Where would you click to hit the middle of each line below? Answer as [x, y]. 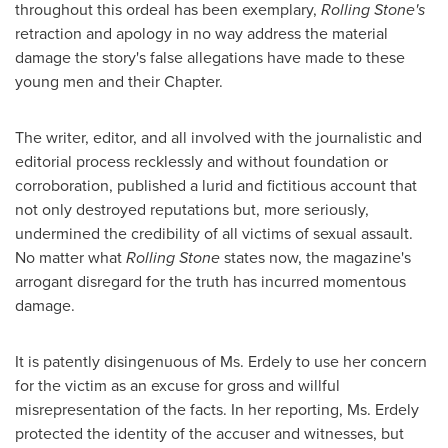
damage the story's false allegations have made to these [210, 57]
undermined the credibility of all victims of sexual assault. [214, 233]
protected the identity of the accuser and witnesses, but [209, 433]
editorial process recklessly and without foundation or [201, 161]
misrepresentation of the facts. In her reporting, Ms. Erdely [217, 409]
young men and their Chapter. [119, 81]
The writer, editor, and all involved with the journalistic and [218, 137]
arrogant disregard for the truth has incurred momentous [210, 281]
